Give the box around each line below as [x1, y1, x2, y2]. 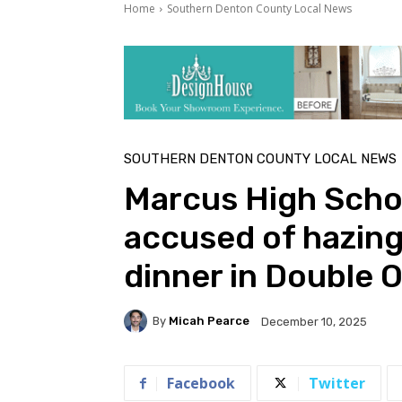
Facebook [167, 372, 235, 393]
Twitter [309, 372, 365, 393]
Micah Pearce [169, 314, 249, 328]
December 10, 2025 [261, 314, 367, 328]
